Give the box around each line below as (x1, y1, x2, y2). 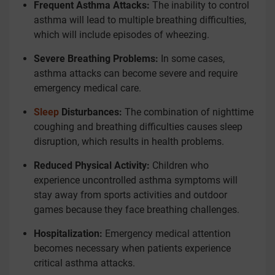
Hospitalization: (34, 228, 103, 239)
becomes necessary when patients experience (34, 242, 231, 254)
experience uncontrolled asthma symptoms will (34, 174, 238, 186)
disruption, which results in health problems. (34, 136, 224, 147)
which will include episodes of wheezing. (34, 29, 209, 41)
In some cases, (161, 53, 225, 64)
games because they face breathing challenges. (34, 204, 239, 215)
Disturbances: (59, 106, 125, 118)
